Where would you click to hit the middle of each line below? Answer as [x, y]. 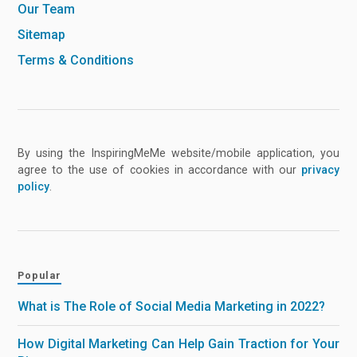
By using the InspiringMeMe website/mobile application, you [178, 153]
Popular [40, 275]
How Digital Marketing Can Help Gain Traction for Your [178, 343]
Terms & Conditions [76, 61]
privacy [320, 169]
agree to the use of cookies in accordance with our [159, 169]
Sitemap [42, 35]
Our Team [47, 10]
